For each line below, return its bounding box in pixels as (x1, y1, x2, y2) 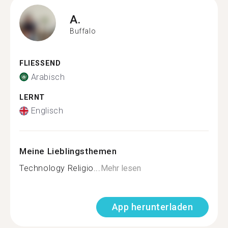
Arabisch (31, 72, 65, 82)
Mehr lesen (100, 163, 141, 173)
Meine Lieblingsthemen (19, 146, 117, 156)
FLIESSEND (19, 59, 55, 68)
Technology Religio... (19, 163, 101, 173)
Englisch (31, 106, 64, 116)
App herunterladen (111, 202, 193, 212)
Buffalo (70, 26, 96, 35)
